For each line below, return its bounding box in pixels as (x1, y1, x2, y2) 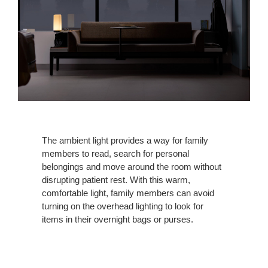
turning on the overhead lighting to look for (42, 200, 203, 211)
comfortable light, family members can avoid (42, 187, 214, 198)
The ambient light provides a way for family (42, 135, 208, 145)
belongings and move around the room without (42, 161, 221, 172)
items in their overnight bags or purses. (42, 214, 193, 224)
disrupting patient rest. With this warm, (42, 174, 190, 185)
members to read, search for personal (42, 148, 189, 159)
